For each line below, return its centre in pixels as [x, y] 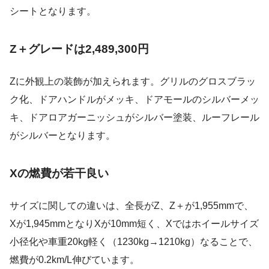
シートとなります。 [53, 11]
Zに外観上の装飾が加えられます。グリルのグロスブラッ [133, 82]
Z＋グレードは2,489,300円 [79, 49]
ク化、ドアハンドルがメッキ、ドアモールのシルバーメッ [134, 100]
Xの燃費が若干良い [59, 174]
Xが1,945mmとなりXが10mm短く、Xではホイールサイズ [134, 224]
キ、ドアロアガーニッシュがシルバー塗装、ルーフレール [134, 118]
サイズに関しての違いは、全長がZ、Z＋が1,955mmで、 [131, 206]
